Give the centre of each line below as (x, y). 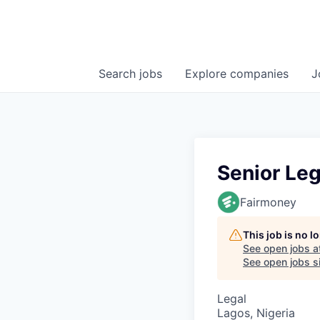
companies (259, 74)
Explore (207, 74)
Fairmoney (268, 202)
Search (119, 74)
